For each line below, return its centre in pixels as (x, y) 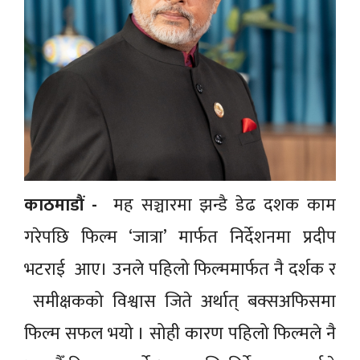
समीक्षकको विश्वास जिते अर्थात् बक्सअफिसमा (180, 301)
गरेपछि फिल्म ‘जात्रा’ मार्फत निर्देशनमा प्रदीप (180, 237)
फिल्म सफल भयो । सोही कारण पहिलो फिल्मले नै (180, 333)
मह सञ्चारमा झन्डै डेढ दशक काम (216, 205)
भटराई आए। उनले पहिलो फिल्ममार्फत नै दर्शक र (180, 269)
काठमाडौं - (61, 205)
